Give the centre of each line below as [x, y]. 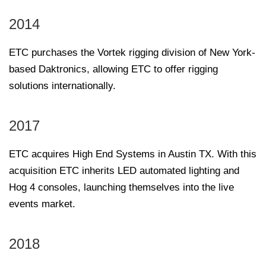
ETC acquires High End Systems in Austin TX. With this [133, 154]
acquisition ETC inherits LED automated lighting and [124, 170]
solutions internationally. [62, 85]
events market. [42, 204]
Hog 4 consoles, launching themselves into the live [121, 187]
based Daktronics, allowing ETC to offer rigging [113, 69]
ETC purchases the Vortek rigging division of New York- [132, 52]
